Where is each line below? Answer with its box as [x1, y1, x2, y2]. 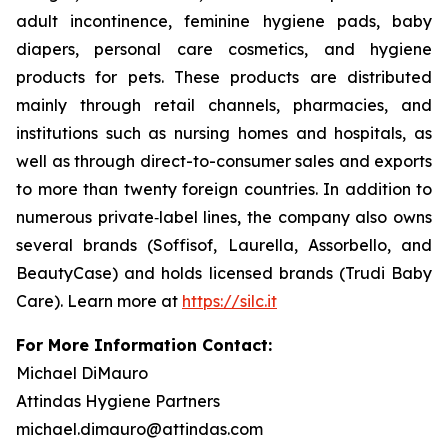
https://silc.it [182, 291, 277, 311]
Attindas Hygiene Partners [16, 391, 220, 411]
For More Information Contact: [16, 335, 272, 355]
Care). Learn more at [16, 291, 182, 311]
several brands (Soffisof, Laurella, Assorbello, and [16, 235, 432, 255]
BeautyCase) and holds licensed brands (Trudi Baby [16, 263, 432, 283]
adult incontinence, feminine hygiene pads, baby [16, 11, 432, 31]
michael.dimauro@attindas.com [16, 419, 263, 439]
